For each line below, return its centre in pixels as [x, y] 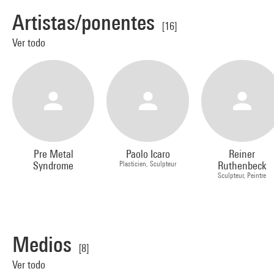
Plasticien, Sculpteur [148, 164]
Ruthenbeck [242, 166]
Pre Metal [53, 154]
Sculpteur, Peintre [242, 176]
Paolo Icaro [148, 154]
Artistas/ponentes [83, 22]
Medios [42, 245]
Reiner [242, 154]
